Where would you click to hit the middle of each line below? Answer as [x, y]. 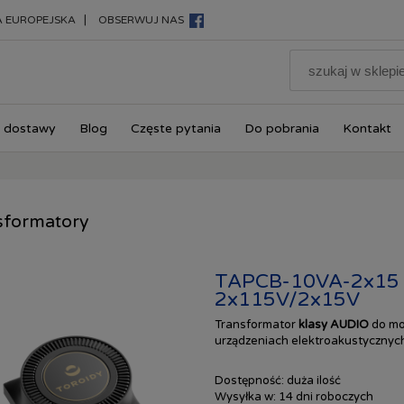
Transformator [256, 324]
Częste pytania [176, 129]
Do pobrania [282, 129]
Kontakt [367, 129]
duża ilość [313, 380]
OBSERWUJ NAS [144, 20]
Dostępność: [249, 380]
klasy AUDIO [335, 324]
